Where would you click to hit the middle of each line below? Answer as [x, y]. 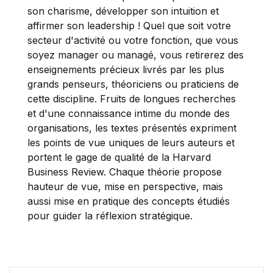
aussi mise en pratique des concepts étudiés [129, 201]
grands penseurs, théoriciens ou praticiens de [133, 84]
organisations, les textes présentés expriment [132, 128]
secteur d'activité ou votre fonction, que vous [133, 40]
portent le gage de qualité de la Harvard [119, 157]
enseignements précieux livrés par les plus [126, 69]
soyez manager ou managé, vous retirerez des [136, 55]
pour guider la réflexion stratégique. [110, 215]
